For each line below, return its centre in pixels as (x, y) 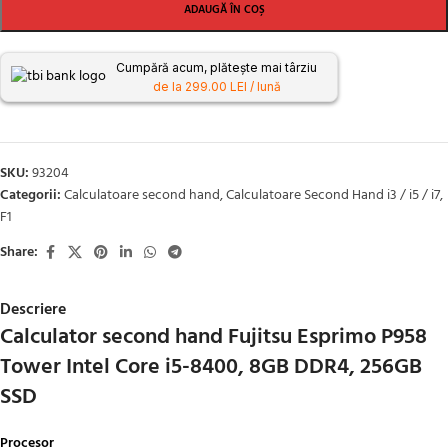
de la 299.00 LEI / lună (216, 86)
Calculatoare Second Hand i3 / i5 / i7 (333, 195)
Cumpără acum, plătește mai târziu (216, 67)
